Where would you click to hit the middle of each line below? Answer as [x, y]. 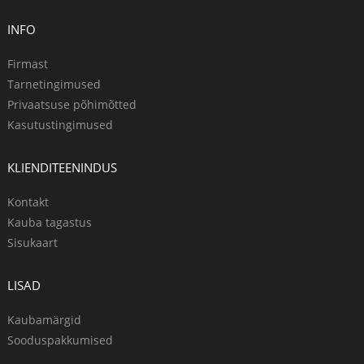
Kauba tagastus [50, 222]
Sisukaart [32, 243]
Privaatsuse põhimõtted [72, 104]
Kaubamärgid [44, 320]
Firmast [28, 64]
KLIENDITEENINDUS [62, 167]
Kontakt [28, 202]
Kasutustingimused [60, 125]
